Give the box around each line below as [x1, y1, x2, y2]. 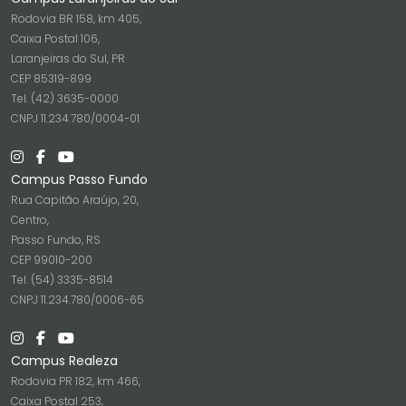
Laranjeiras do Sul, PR [11, 51, 125, 66]
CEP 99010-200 [11, 252, 92, 267]
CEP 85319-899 [11, 71, 92, 86]
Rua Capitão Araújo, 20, [11, 192, 139, 208]
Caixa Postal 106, [11, 31, 100, 46]
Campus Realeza [11, 352, 118, 370]
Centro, [11, 212, 49, 227]
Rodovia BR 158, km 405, [11, 11, 141, 26]
